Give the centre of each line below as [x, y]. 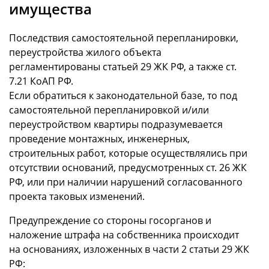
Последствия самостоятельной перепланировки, [124, 38]
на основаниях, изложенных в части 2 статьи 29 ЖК [129, 249]
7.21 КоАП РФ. [41, 81]
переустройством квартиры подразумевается [116, 124]
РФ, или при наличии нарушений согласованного [126, 182]
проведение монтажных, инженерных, [99, 138]
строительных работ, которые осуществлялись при [128, 153]
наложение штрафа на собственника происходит [124, 234]
